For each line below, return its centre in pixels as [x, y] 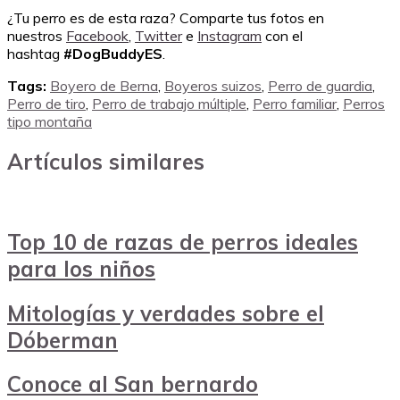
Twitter [158, 35]
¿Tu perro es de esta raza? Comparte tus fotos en [166, 17]
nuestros [37, 35]
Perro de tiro [46, 103]
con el [282, 35]
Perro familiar [295, 103]
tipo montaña [50, 121]
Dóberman [62, 340]
